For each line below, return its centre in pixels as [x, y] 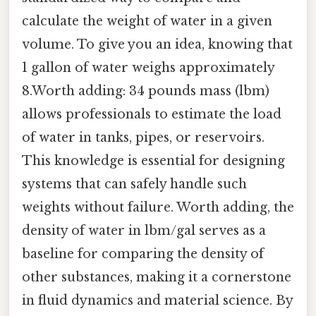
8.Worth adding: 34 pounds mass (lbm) [146, 91]
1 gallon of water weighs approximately [148, 67]
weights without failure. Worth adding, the [158, 207]
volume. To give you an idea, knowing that [157, 44]
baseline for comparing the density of [143, 254]
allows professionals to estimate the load [152, 114]
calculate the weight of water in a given [147, 21]
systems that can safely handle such [134, 184]
